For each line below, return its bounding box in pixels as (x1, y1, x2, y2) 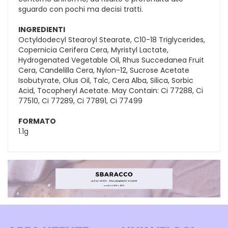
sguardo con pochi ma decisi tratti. (18, 4, 143, 14)
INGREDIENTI (18, 24, 65, 35)
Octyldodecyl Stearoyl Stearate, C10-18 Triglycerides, (18, 34, 205, 45)
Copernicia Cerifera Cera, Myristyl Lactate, (18, 44, 168, 55)
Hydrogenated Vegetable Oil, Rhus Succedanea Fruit (18, 54, 204, 65)
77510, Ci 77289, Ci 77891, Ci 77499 (18, 95, 142, 106)
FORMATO (18, 116, 56, 126)
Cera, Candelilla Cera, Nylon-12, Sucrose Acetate (18, 65, 189, 75)
